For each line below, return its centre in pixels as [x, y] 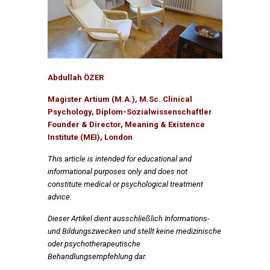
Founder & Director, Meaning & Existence [126, 125]
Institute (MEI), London [90, 137]
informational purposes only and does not [118, 172]
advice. [60, 197]
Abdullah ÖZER [76, 78]
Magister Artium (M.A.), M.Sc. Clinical [120, 99]
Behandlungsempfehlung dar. [97, 257]
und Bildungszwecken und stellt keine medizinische [134, 231]
